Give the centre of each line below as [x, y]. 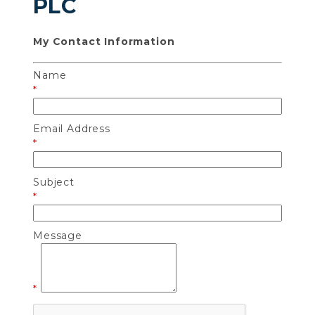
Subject [54, 182]
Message [58, 236]
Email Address [72, 129]
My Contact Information [104, 41]
